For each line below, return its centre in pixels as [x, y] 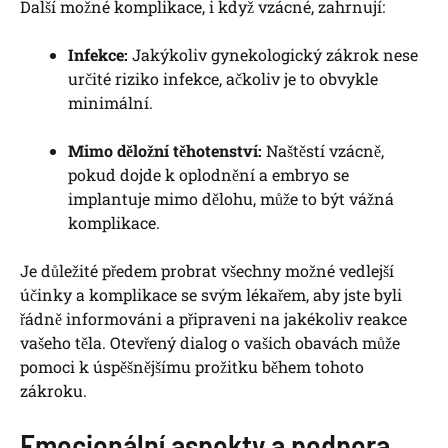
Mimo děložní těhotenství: [165, 151]
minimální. [110, 103]
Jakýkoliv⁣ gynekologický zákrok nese [273, 55]
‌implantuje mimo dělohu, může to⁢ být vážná [231, 199]
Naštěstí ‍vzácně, [323, 151]
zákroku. [53, 391]
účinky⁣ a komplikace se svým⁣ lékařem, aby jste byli [211, 295]
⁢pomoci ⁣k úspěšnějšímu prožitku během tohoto [192, 367]
